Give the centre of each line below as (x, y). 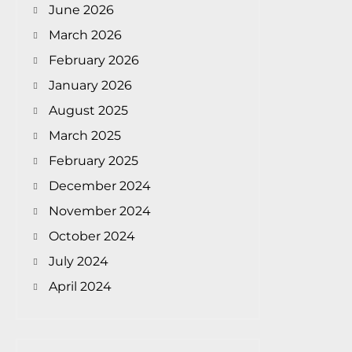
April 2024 (81, 287)
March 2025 (85, 136)
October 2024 (92, 236)
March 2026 (86, 35)
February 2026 (94, 60)
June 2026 (82, 10)
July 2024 (79, 262)
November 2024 (100, 211)
